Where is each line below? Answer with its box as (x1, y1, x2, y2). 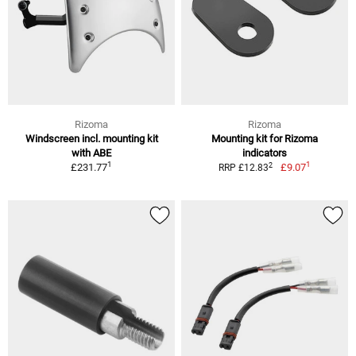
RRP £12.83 (219, 162, 269, 174)
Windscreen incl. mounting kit (25, 133, 158, 145)
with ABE (72, 147, 111, 160)
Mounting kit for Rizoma (211, 133, 318, 145)
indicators (242, 147, 287, 160)
